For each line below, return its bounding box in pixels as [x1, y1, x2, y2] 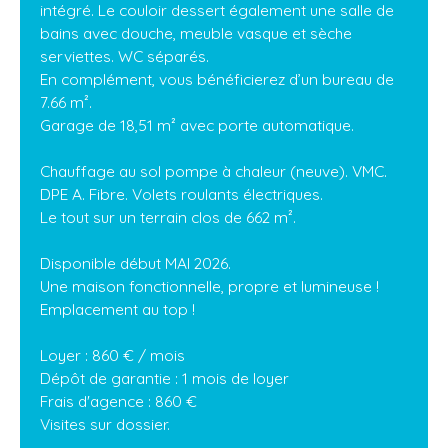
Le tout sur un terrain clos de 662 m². [40, 207, 296, 228]
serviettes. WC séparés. [40, 46, 209, 67]
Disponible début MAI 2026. [40, 253, 231, 274]
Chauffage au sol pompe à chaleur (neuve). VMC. [40, 161, 387, 182]
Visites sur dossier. [40, 414, 170, 435]
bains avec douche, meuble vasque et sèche [40, 23, 352, 44]
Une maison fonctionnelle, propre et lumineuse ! [40, 276, 379, 297]
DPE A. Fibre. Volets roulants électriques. [40, 184, 323, 205]
